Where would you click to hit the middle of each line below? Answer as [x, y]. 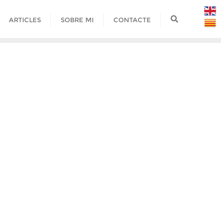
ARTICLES [25, 20]
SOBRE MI [77, 20]
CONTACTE [132, 20]
